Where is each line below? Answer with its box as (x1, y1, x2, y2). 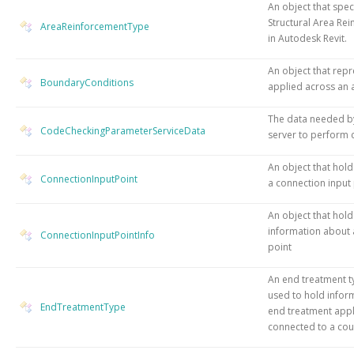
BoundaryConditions (40, 75, 134, 89)
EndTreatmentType (40, 299, 126, 314)
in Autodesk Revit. (268, 31, 347, 45)
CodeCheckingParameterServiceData (40, 123, 205, 137)
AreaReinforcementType (40, 19, 149, 33)
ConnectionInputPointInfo (40, 228, 155, 242)
